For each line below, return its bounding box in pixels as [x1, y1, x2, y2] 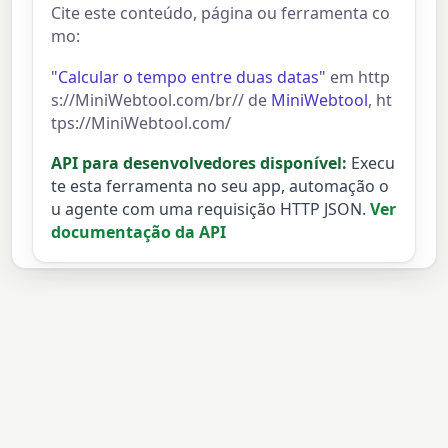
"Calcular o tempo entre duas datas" [51, 65, 327, 88]
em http [326, 65, 391, 88]
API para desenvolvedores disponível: [51, 152, 348, 175]
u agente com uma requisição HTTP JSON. [51, 198, 367, 221]
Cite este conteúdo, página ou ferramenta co [51, 2, 391, 25]
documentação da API [51, 221, 227, 244]
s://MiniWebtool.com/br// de [51, 88, 272, 111]
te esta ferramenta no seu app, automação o [51, 175, 390, 198]
